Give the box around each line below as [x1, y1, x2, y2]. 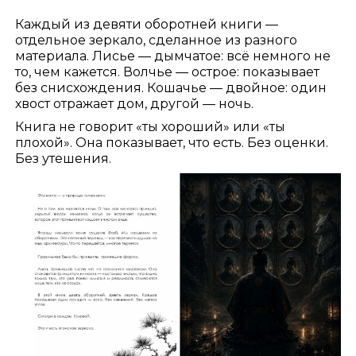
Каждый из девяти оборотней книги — [15, 17, 279, 33]
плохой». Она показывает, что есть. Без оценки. [15, 134, 329, 150]
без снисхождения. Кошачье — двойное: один [15, 80, 327, 96]
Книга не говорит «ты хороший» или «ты [15, 118, 286, 134]
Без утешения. [15, 150, 112, 166]
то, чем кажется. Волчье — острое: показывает [15, 64, 320, 80]
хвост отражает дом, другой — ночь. [15, 96, 254, 112]
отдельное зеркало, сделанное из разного [15, 33, 298, 48]
